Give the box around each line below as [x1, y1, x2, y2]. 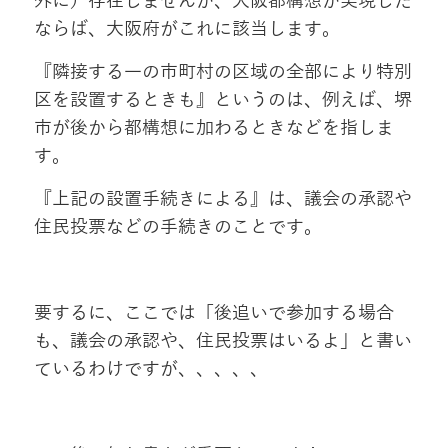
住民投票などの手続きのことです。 [33, 217, 322, 238]
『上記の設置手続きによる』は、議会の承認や [33, 189, 412, 210]
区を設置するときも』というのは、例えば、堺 [33, 90, 412, 111]
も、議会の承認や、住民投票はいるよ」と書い [33, 331, 412, 352]
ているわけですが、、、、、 [33, 359, 268, 380]
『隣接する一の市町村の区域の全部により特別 [33, 62, 412, 83]
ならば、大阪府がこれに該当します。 [33, 19, 340, 40]
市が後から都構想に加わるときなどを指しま [33, 118, 394, 139]
